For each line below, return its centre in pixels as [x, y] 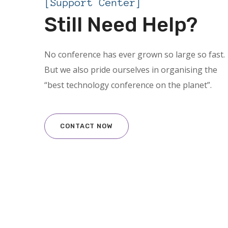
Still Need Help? [121, 25]
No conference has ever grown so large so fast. [135, 54]
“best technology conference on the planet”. [128, 85]
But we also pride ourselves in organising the [131, 70]
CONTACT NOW [87, 126]
